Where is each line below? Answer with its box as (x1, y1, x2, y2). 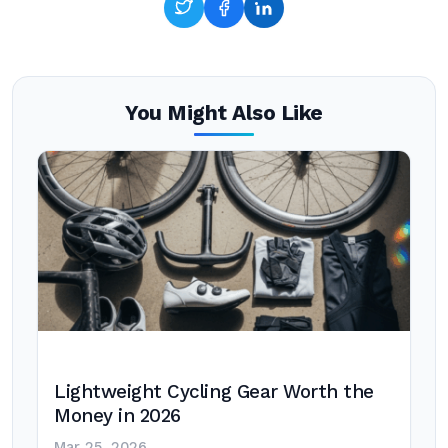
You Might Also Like (125, 101, 323, 125)
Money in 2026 (54, 405, 181, 427)
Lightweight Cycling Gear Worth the (54, 381, 375, 403)
